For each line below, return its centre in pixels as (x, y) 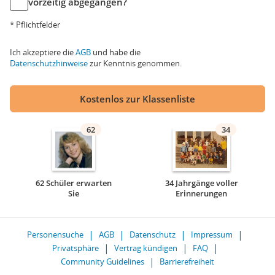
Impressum (212, 234)
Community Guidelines (103, 261)
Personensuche (55, 234)
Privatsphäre (75, 248)
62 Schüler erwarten (74, 183)
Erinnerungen (201, 193)
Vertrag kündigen (145, 248)
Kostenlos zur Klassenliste (137, 99)
